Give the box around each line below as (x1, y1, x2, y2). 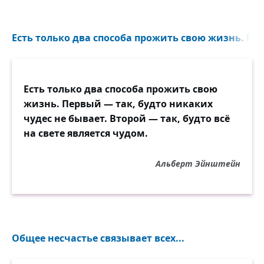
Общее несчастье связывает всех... (12, 231, 184, 245)
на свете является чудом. (24, 126, 148, 140)
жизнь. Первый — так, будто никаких (24, 97, 213, 110)
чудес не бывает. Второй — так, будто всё (24, 111, 230, 125)
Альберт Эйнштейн (156, 157, 240, 169)
